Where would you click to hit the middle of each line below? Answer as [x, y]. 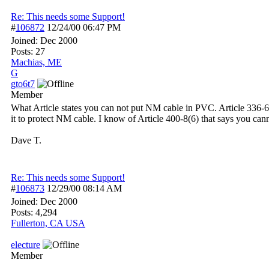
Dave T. [26, 140]
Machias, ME [36, 62]
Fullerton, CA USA [48, 223]
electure [26, 245]
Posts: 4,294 [34, 212]
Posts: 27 [28, 51]
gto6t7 [23, 84]
